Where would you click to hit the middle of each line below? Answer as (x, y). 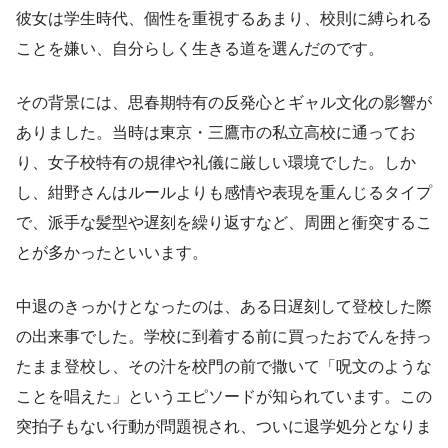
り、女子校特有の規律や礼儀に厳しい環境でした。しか (216, 163)
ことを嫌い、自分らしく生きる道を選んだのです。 (200, 49)
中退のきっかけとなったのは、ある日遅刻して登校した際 (224, 307)
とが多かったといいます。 (112, 253)
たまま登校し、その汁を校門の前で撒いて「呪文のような (224, 367)
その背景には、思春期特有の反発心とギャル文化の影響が (224, 103)
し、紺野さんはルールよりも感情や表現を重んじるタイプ (224, 193)
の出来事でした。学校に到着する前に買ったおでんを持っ (224, 337)
